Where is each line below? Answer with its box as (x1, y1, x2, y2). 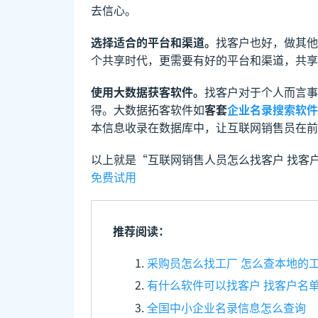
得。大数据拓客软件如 (91, 100, 204, 118)
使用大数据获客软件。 (91, 82, 204, 100)
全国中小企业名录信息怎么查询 (147, 298, 306, 316)
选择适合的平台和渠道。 (91, 33, 216, 50)
